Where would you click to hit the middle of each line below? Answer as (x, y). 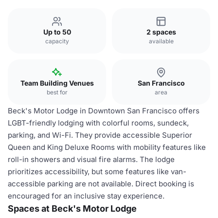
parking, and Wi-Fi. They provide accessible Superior (100, 135)
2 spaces (161, 32)
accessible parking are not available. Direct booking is (101, 184)
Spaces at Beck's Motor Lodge (72, 209)
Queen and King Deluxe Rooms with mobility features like (107, 147)
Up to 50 (57, 32)
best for (57, 92)
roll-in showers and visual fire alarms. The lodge (91, 159)
